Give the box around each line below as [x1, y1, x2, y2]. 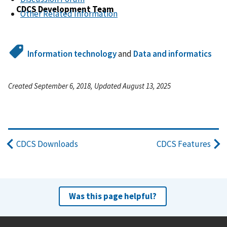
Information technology [27, 48, 117, 60]
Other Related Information [20, 8, 118, 20]
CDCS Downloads [16, 138, 78, 149]
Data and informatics [133, 48, 212, 60]
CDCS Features [157, 138, 211, 149]
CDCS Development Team [16, 4, 114, 15]
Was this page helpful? [68, 191, 157, 202]
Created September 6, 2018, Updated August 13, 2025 [8, 81, 171, 91]
